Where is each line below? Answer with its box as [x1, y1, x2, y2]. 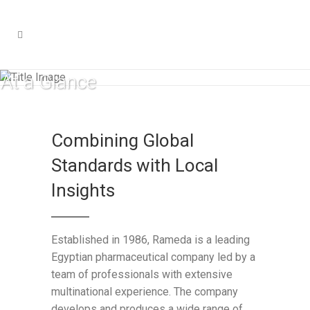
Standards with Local [51, 155, 218, 176]
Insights [51, 180, 115, 201]
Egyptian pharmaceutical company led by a [51, 250, 255, 264]
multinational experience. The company [51, 285, 238, 298]
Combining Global [51, 130, 194, 151]
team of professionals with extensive [51, 268, 232, 281]
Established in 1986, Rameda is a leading [51, 233, 250, 246]
